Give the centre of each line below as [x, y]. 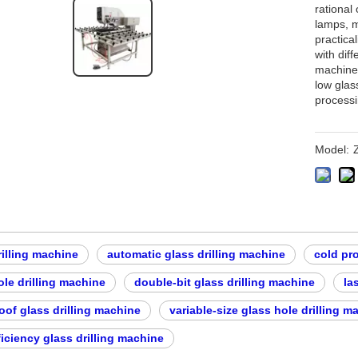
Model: [332, 149]
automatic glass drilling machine [196, 254]
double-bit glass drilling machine [225, 282]
